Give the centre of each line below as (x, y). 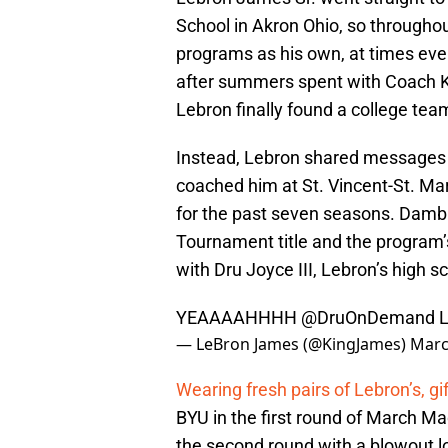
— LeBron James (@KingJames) (293, 344)
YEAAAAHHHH (238, 318)
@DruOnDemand (368, 318)
